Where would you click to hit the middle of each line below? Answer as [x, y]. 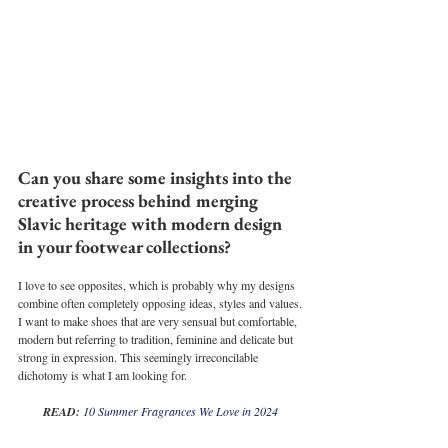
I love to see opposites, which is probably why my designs [158, 285]
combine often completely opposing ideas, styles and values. [160, 303]
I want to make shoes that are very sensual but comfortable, [159, 321]
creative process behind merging [140, 201]
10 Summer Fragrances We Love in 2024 [180, 411]
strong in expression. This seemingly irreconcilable [139, 357]
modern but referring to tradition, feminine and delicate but [157, 339]
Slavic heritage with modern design [152, 224]
